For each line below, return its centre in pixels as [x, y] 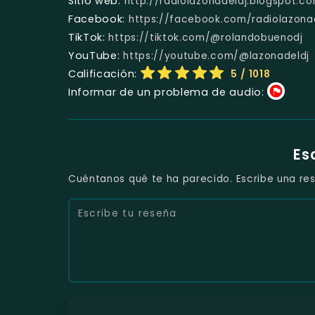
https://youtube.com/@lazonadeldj [217, 56]
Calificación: [103, 73]
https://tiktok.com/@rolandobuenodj [206, 37]
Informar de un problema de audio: [166, 92]
